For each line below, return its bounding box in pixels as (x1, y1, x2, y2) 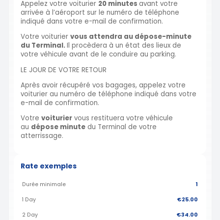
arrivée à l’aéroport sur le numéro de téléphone (21, 8, 179, 18)
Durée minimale (22, 181, 66, 189)
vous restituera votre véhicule (72, 113, 173, 123)
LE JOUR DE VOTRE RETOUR (21, 65, 107, 75)
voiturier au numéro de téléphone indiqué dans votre (21, 89, 196, 99)
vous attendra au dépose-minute (70, 32, 192, 42)
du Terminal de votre (85, 122, 157, 132)
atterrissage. (21, 131, 63, 141)
